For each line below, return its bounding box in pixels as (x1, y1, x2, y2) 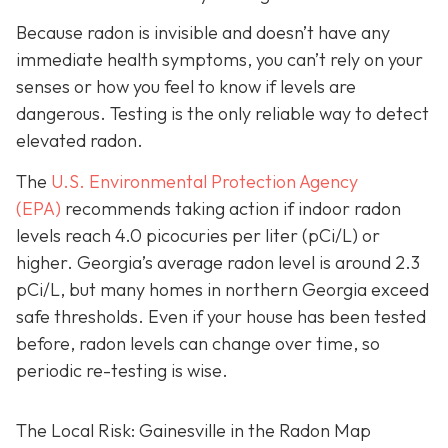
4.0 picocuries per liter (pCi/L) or (115, 224, 380, 248)
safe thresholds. (16, 305, 144, 329)
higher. (16, 251, 73, 275)
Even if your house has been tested (148, 305, 426, 329)
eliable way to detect (262, 102, 429, 126)
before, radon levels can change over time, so (16, 332, 380, 356)
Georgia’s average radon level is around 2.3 (77, 251, 420, 275)
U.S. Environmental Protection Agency (51, 170, 358, 194)
